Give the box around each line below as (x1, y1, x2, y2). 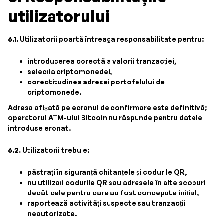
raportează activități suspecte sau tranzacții (27, 199, 186, 207)
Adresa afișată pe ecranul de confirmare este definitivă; (8, 103, 207, 111)
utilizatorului (8, 6, 110, 26)
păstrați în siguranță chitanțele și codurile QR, (27, 168, 187, 176)
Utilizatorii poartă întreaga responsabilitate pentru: (18, 35, 204, 43)
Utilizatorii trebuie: (21, 146, 89, 154)
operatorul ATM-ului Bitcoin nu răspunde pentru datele (8, 113, 202, 122)
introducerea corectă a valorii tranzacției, (27, 57, 176, 65)
